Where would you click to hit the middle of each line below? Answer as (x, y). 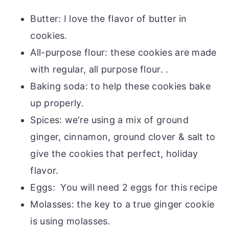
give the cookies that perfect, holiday (114, 153)
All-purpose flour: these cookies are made (123, 52)
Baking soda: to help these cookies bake (121, 86)
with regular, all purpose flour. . (99, 69)
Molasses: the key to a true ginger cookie (122, 204)
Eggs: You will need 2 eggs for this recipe (124, 187)
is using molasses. (70, 221)
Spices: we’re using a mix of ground (109, 120)
